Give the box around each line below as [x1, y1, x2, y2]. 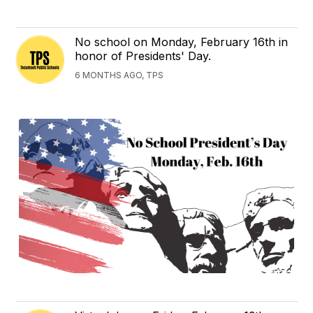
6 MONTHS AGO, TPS [75, 70, 164, 81]
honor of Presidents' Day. [75, 49, 212, 64]
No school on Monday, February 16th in [75, 35, 289, 50]
